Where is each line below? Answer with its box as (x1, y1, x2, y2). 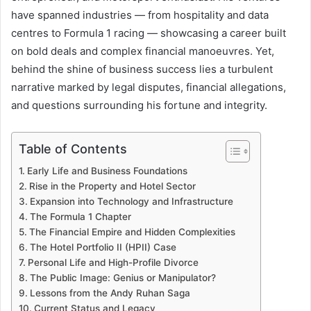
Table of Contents (19, 141, 127, 156)
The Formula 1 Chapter (29, 210, 131, 222)
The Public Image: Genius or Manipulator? (29, 271, 216, 283)
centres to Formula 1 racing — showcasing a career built (11, 26, 286, 40)
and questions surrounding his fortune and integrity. (11, 98, 267, 112)
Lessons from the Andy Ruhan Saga (29, 287, 190, 299)
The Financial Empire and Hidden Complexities (28, 226, 235, 237)
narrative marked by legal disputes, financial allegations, (11, 80, 286, 94)
